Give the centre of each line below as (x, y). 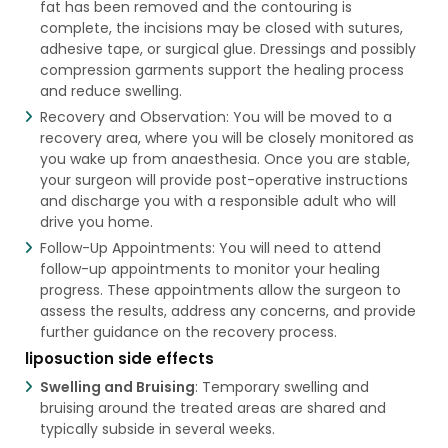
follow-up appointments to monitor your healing (209, 268)
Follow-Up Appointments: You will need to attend (210, 247)
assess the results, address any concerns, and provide (227, 310)
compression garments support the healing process (221, 69)
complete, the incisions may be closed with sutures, (221, 27)
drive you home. (96, 221)
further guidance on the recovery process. (188, 331)
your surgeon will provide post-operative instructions (223, 179)
